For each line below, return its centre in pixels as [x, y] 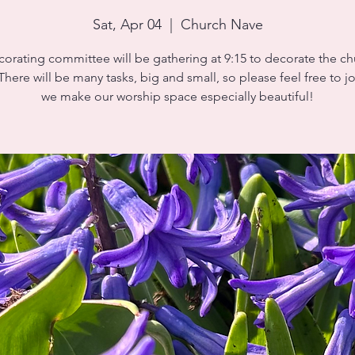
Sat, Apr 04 [127, 25]
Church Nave [221, 25]
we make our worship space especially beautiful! [177, 96]
